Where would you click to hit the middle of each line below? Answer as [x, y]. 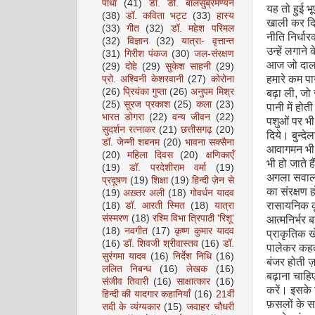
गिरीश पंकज [146, 54]
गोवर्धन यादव [212, 193]
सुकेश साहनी [188, 66]
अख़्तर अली [144, 193]
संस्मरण [115, 218]
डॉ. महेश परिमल [202, 28]
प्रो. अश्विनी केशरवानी [142, 79]
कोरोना [222, 79]
